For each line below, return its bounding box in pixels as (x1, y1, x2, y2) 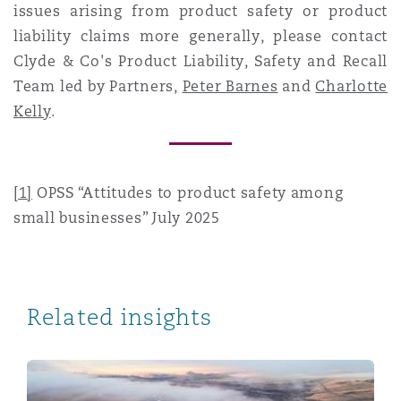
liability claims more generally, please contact (13, 27, 388, 46)
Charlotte (315, 77, 388, 96)
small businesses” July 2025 (13, 209, 220, 227)
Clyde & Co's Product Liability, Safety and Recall (13, 52, 388, 71)
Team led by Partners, (13, 77, 183, 96)
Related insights (27, 303, 213, 331)
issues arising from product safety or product (13, 2, 388, 21)
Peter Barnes (182, 77, 278, 96)
